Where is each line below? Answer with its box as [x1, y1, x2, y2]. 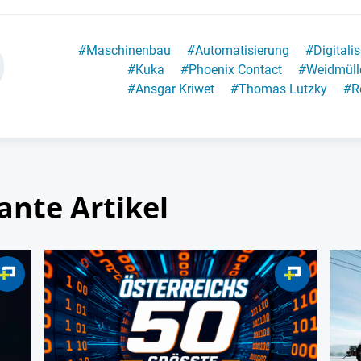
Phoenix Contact [188, 61, 282, 77]
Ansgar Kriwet [135, 81, 214, 97]
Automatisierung [194, 42, 289, 58]
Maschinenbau [85, 42, 171, 58]
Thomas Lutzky [238, 81, 327, 97]
